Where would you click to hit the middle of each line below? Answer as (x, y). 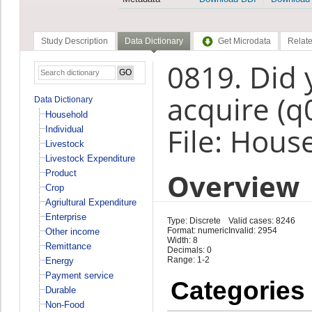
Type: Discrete (194, 220)
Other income (72, 231)
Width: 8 (182, 240)
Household (66, 114)
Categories (237, 290)
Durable (60, 290)
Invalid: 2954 (252, 230)
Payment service (79, 275)
